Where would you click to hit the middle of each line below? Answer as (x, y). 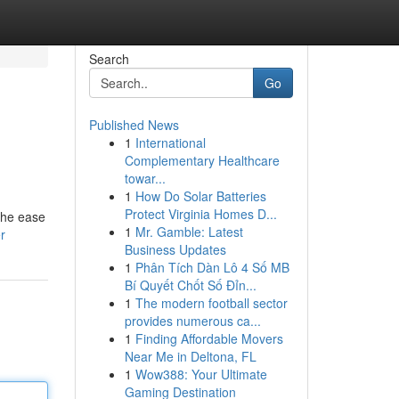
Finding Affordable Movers (209, 338)
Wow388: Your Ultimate (201, 374)
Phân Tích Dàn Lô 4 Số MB (212, 267)
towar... (145, 178)
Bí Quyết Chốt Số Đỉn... (190, 285)
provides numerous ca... (192, 321)
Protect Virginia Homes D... (200, 214)
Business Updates (175, 249)
